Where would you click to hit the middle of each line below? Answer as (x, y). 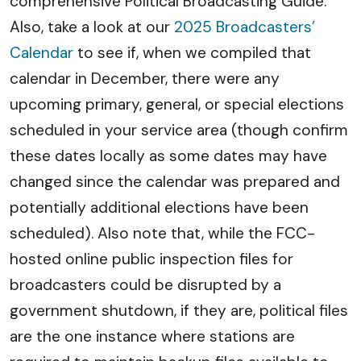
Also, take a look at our (92, 27)
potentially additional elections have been (159, 207)
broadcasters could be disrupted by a (145, 285)
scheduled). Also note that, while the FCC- (162, 233)
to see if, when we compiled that (192, 53)
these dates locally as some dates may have (168, 156)
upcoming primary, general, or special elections (177, 104)
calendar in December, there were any (145, 79)
